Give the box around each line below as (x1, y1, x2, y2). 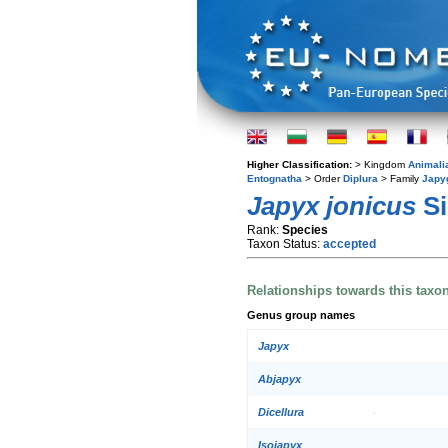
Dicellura (258, 406, 304, 419)
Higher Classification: (247, 159, 355, 170)
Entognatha (247, 173, 302, 184)
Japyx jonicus (247, 191, 416, 221)
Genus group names (247, 308, 355, 321)
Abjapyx (258, 373, 301, 386)
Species (282, 223, 328, 237)
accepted (323, 237, 376, 251)
